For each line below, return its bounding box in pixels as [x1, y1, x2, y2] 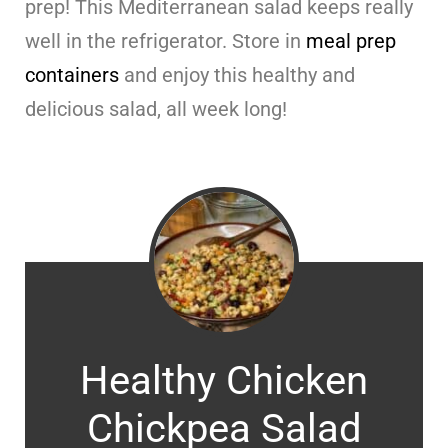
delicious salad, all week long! [25, 96, 287, 121]
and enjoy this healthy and [124, 62, 355, 87]
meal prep [306, 28, 396, 53]
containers [25, 62, 124, 87]
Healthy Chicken [80, 356, 368, 404]
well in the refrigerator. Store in [25, 28, 306, 53]
